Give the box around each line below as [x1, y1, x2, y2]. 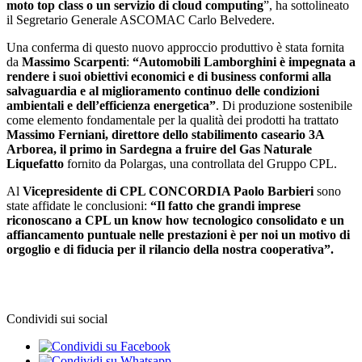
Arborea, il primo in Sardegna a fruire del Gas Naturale [6, 142, 312, 157]
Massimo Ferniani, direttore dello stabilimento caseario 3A [6, 128, 324, 142]
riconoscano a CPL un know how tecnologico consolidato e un [6, 213, 344, 228]
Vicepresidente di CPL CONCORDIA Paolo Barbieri [23, 184, 314, 199]
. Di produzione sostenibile [216, 99, 352, 113]
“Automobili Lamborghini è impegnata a [133, 55, 356, 69]
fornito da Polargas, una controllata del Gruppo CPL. [64, 157, 337, 171]
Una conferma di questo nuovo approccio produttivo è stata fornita [6, 40, 344, 55]
